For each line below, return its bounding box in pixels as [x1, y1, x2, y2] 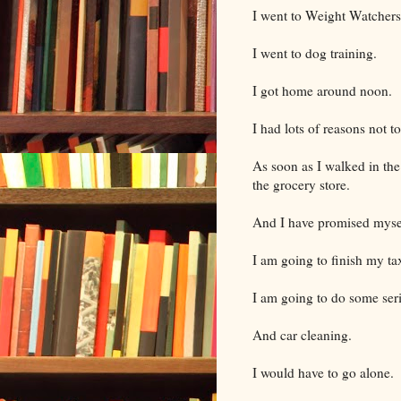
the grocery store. [252, 175, 350, 193]
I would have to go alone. [252, 363, 394, 381]
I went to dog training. [252, 43, 377, 62]
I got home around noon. [252, 81, 392, 99]
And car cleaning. [252, 325, 352, 344]
